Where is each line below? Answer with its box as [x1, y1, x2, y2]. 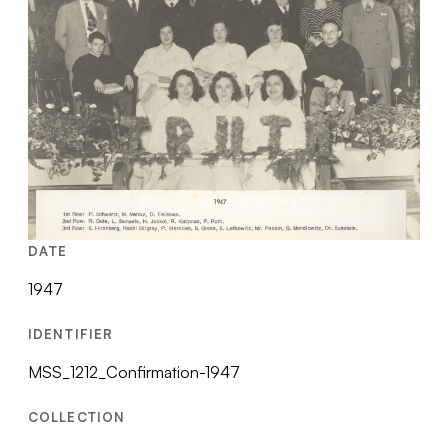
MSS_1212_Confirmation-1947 [28, 362, 241, 383]
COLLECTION [28, 409, 125, 426]
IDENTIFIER [28, 326, 113, 343]
